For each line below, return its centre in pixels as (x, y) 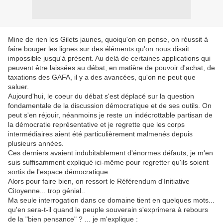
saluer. (18, 87)
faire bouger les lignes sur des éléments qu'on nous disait (99, 49)
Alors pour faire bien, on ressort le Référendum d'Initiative (99, 181)
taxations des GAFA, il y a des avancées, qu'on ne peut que (102, 77)
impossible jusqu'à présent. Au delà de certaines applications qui (109, 58)
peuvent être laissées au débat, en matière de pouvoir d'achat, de (111, 68)
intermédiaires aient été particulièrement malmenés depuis (100, 134)
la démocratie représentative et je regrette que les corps (96, 124)
